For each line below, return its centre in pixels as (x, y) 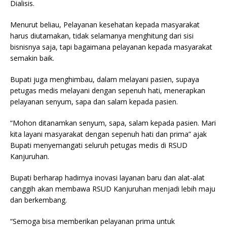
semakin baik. (32, 58)
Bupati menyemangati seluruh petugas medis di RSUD (99, 145)
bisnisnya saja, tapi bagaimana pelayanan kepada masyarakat (111, 47)
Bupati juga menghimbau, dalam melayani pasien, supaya (105, 79)
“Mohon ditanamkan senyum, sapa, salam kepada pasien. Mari (113, 123)
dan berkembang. (39, 200)
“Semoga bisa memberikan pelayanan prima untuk (92, 221)
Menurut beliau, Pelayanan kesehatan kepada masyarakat (105, 24)
